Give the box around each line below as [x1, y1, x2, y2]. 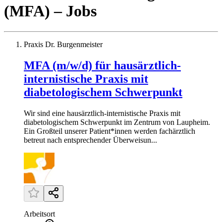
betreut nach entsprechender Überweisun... [24, 135, 157, 144]
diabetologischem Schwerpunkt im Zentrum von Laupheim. [24, 117, 210, 126]
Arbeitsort [24, 209, 55, 218]
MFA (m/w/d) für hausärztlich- [24, 58, 181, 72]
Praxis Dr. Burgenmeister [24, 40, 103, 49]
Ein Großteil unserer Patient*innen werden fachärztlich [24, 126, 195, 135]
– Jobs [54, 2, 97, 20]
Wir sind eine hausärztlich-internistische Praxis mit [24, 109, 180, 117]
